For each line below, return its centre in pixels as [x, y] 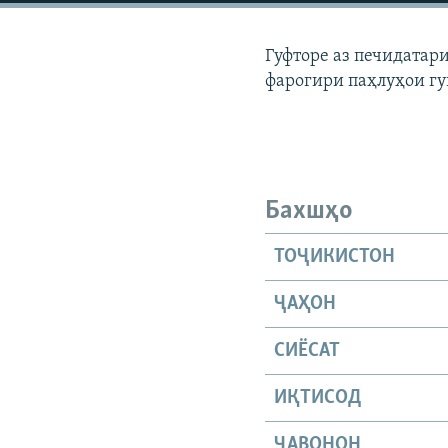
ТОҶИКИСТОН [335, 256]
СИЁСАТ [307, 350]
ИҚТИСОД [318, 397]
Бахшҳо [309, 211]
